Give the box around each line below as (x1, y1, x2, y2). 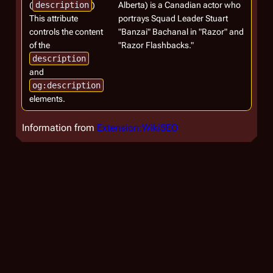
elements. (29, 94, 65, 104)
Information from (22, 122, 97, 133)
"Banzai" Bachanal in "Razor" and (118, 27, 244, 37)
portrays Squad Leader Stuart (118, 13, 228, 23)
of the (29, 40, 50, 50)
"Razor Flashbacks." (118, 40, 194, 50)
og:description (32, 80, 101, 90)
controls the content (29, 27, 103, 37)
